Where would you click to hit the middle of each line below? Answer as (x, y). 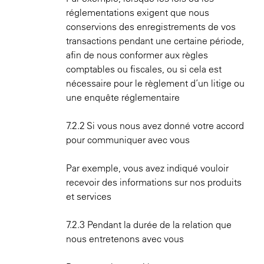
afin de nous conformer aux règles (137, 55)
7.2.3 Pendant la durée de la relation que (149, 225)
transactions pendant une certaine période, (155, 41)
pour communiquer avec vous (128, 140)
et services (89, 196)
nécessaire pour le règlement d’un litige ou (155, 83)
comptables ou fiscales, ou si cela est (144, 69)
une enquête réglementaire (123, 97)
